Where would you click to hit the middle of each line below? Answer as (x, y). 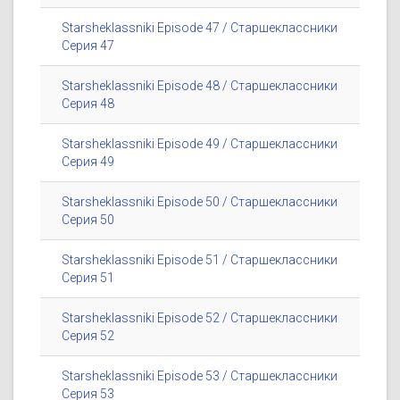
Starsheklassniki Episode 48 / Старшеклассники (200, 86)
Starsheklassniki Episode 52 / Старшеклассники (200, 318)
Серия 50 (88, 220)
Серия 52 (88, 336)
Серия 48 (88, 104)
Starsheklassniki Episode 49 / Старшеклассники (200, 144)
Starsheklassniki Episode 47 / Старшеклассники (200, 28)
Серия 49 (88, 162)
